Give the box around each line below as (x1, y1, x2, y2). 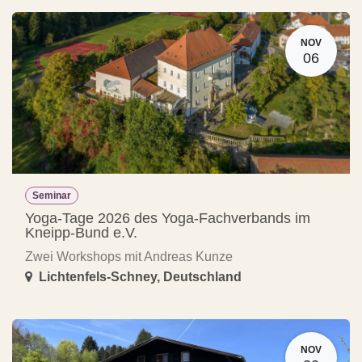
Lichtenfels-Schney (39, 269, 157, 284)
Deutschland (163, 269, 242, 284)
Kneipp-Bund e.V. (25, 224, 137, 241)
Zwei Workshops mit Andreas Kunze (25, 249, 233, 263)
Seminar (32, 189, 71, 201)
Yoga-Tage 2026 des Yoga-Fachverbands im (25, 209, 310, 226)
